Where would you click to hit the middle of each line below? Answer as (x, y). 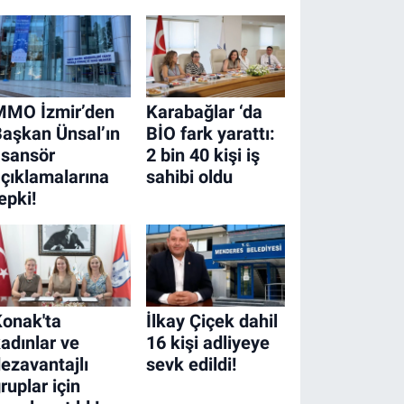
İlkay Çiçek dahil (211, 321)
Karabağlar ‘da (204, 112)
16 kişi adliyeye (207, 342)
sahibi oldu (189, 177)
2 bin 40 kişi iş (202, 156)
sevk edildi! (191, 364)
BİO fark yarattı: (210, 134)
